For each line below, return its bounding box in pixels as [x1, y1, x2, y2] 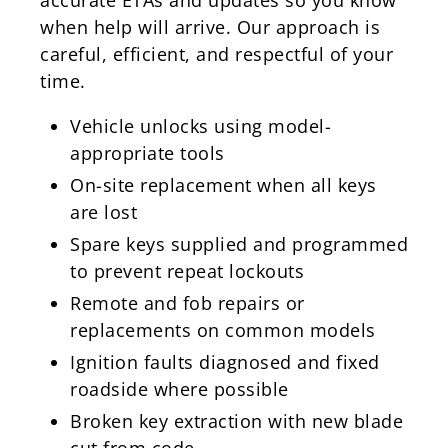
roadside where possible [70, 376, 289, 401]
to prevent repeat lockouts [70, 258, 304, 283]
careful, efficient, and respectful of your [40, 41, 393, 66]
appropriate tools [70, 140, 225, 165]
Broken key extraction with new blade [70, 408, 403, 433]
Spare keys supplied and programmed [70, 231, 408, 256]
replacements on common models [70, 317, 376, 342]
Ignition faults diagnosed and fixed [70, 349, 380, 374]
